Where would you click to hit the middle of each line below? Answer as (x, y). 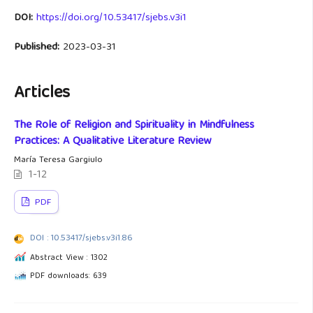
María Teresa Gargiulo (58, 160)
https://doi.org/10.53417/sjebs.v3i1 (111, 18)
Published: (38, 48)
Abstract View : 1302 (69, 258)
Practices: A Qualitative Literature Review (113, 142)
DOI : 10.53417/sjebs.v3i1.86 (81, 239)
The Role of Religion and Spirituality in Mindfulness (134, 126)
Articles (42, 94)
